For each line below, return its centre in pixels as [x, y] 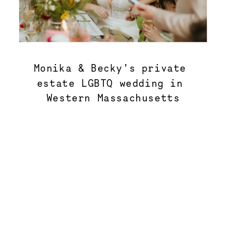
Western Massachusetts [113, 97]
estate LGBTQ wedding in [110, 82]
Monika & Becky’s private [110, 67]
